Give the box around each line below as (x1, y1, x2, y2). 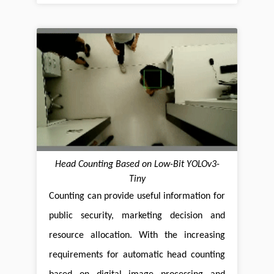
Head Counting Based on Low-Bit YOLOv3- (54, 159, 220, 169)
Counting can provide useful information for (49, 191, 225, 201)
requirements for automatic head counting (49, 250, 225, 260)
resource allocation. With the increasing (49, 230, 225, 240)
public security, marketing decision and (49, 210, 225, 221)
